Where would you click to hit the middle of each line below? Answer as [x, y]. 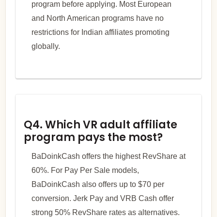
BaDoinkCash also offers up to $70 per [98, 184]
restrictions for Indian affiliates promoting [100, 32]
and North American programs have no [97, 18]
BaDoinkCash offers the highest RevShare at [108, 156]
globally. [46, 46]
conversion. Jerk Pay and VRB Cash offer [102, 198]
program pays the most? [93, 137]
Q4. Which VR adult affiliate [100, 124]
